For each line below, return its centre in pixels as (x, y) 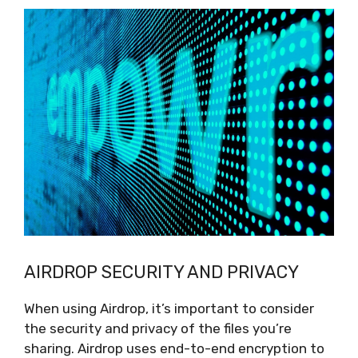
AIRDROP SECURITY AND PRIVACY (161, 272)
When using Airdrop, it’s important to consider (169, 308)
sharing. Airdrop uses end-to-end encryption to (174, 348)
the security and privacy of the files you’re (158, 328)
